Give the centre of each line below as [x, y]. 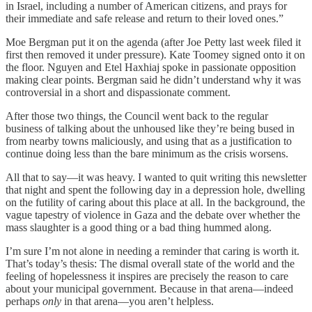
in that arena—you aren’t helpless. [142, 302]
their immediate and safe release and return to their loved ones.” [145, 19]
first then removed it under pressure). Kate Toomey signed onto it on [155, 55]
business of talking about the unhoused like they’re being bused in [150, 129]
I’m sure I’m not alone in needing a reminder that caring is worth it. [153, 251]
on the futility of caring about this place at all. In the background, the [155, 203]
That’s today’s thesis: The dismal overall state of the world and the [150, 264]
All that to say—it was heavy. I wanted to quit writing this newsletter [156, 178]
